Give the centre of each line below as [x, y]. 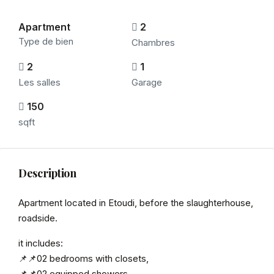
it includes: [41, 243]
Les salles [39, 82]
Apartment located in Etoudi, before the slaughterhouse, [136, 203]
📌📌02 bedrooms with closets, [83, 258]
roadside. [38, 218]
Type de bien [46, 41]
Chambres [153, 43]
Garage [146, 82]
